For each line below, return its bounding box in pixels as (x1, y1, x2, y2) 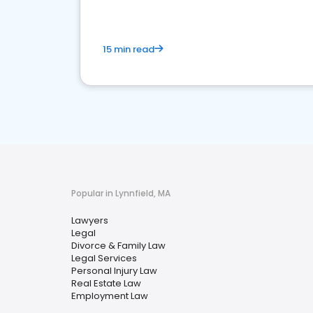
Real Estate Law (71, 277, 141, 290)
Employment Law (71, 289, 148, 303)
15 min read (103, 43, 154, 56)
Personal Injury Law (71, 264, 157, 277)
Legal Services (71, 252, 137, 265)
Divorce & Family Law (71, 239, 166, 252)
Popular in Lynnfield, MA (71, 187, 170, 199)
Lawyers (71, 214, 108, 227)
